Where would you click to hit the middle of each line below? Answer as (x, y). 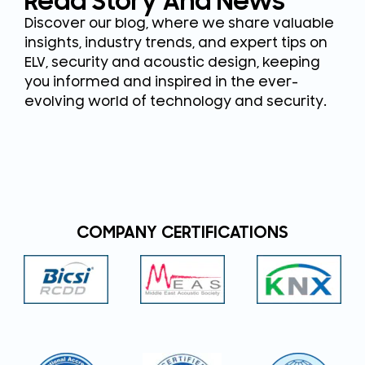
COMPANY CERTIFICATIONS (182, 232)
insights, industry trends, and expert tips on (176, 44)
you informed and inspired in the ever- (161, 83)
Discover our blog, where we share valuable (179, 24)
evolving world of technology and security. (176, 102)
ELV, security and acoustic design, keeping (172, 63)
